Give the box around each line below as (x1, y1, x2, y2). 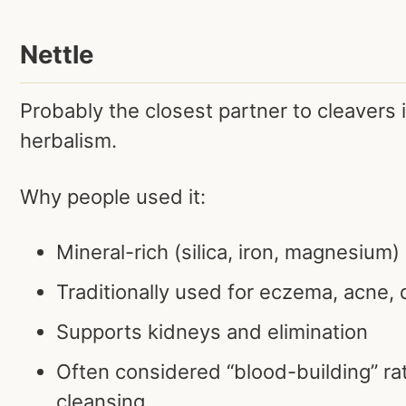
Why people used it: (20, 184, 206, 208)
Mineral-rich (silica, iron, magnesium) (56, 240, 400, 265)
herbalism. (20, 128, 117, 152)
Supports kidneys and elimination (56, 320, 368, 344)
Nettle (20, 39, 93, 71)
